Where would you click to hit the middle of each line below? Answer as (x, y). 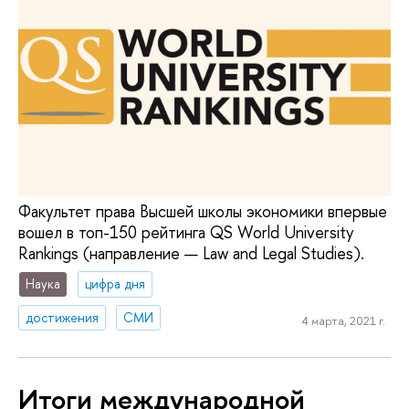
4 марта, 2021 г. (343, 320)
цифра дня (115, 284)
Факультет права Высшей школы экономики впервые (203, 211)
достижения (63, 318)
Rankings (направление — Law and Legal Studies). (191, 253)
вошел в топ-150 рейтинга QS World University (186, 232)
